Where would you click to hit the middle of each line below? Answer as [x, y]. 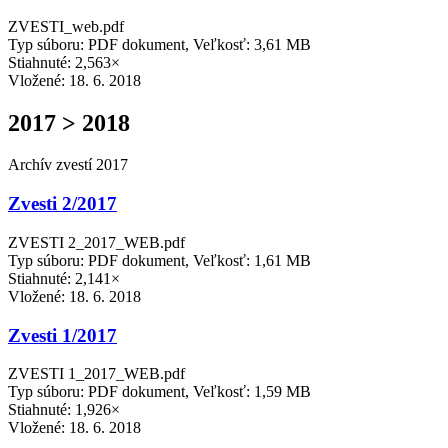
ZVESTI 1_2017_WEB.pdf [96, 374]
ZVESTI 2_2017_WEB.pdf [96, 242]
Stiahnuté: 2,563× [64, 62]
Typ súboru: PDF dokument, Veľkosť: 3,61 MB [159, 44]
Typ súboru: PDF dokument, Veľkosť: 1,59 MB [159, 392]
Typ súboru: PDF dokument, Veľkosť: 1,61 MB [159, 260]
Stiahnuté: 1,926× [64, 410]
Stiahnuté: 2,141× [64, 278]
